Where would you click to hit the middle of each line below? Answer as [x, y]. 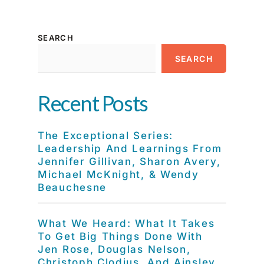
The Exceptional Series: [106, 136]
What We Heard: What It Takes [126, 223]
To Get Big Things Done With [120, 236]
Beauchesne [72, 187]
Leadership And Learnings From [130, 148]
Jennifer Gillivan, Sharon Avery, [129, 161]
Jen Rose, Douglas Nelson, [114, 249]
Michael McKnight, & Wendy [118, 174]
